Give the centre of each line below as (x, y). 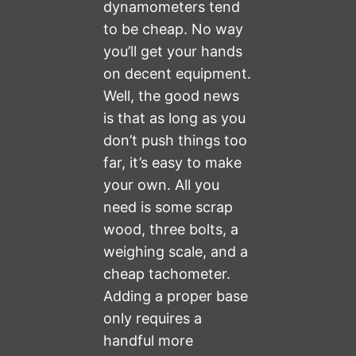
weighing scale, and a (176, 252)
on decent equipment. (178, 74)
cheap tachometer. (167, 274)
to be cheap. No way (174, 29)
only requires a (153, 318)
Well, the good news (172, 96)
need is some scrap (168, 207)
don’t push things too (176, 140)
